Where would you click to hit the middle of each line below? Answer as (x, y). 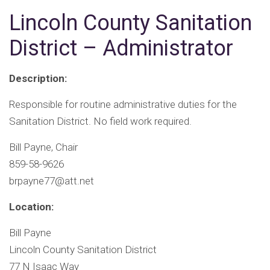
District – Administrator (121, 49)
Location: (31, 207)
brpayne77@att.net (52, 181)
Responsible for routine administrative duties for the (123, 105)
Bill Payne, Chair (43, 147)
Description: (38, 79)
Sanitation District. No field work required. (100, 121)
